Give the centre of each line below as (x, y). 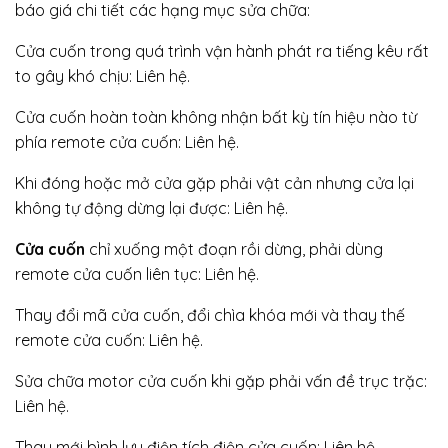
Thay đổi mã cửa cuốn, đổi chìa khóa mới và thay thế (210, 314)
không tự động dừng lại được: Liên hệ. (151, 207)
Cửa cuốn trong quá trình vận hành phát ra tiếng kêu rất (222, 50)
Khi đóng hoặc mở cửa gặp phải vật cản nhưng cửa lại (214, 182)
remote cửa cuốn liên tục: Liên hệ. (137, 273)
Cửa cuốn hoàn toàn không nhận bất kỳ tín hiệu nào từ (216, 116)
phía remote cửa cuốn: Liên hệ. (127, 141)
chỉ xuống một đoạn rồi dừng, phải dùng (234, 248)
